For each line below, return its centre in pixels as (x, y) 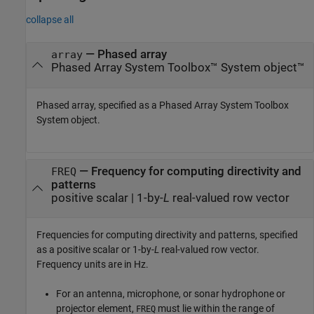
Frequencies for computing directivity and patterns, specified (167, 234)
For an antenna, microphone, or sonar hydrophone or (171, 293)
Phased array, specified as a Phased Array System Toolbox (163, 105)
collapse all (50, 20)
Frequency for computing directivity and (196, 171)
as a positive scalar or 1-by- (95, 249)
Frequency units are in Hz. (93, 264)
